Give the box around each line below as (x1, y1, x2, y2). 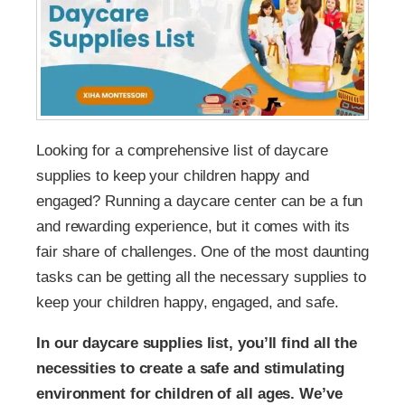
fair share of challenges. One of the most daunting (36, 243, 369, 261)
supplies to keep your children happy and (36, 167, 309, 185)
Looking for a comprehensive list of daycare (36, 142, 328, 160)
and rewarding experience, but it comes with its (36, 218, 351, 236)
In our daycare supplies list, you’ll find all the (36, 334, 358, 353)
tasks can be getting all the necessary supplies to (36, 268, 366, 287)
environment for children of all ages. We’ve (36, 385, 343, 403)
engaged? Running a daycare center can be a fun (36, 193, 363, 211)
